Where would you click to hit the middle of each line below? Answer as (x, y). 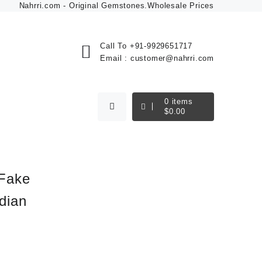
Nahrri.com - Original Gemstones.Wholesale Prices (116, 6)
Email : (115, 58)
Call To (113, 46)
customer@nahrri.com (172, 58)
